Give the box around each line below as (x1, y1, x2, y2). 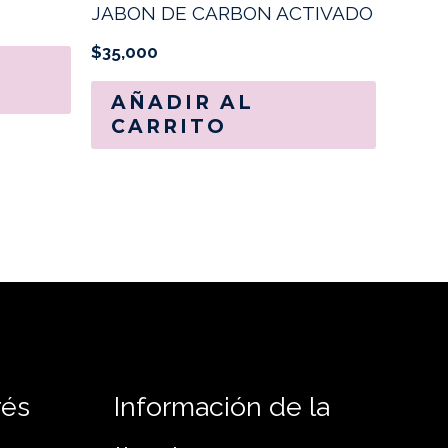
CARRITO (111, 114, 227, 138)
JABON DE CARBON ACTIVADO (91, 2, 373, 25)
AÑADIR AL (111, 90, 254, 114)
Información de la (113, 390, 330, 422)
